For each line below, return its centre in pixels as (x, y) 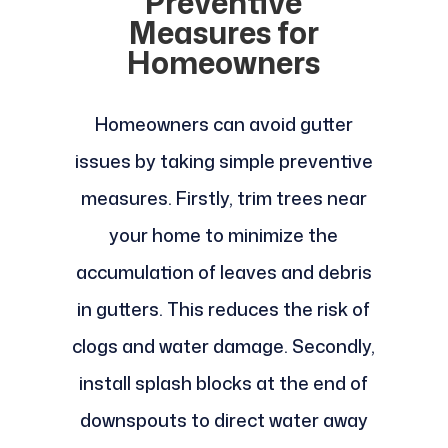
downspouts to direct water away (223, 420)
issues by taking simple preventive (223, 161)
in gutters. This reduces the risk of (224, 309)
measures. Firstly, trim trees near (223, 198)
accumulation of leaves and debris (223, 272)
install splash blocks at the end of (224, 383)
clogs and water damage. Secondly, (224, 346)
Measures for (223, 33)
